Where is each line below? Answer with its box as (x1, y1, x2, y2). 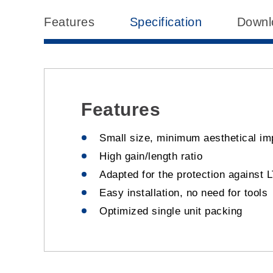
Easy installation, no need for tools (99, 187, 268, 199)
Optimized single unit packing (99, 205, 243, 218)
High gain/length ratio (99, 151, 202, 163)
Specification (129, 15, 202, 29)
